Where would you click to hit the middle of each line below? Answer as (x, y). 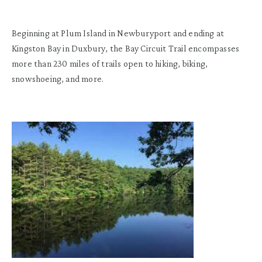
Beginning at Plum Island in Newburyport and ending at (118, 33)
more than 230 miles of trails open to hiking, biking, (110, 63)
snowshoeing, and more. (58, 79)
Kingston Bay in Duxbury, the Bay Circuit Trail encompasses (126, 48)
